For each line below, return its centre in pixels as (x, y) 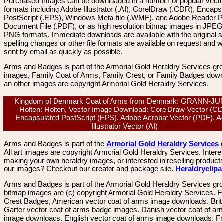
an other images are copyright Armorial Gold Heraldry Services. (106, 83)
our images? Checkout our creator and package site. (90, 169)
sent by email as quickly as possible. (63, 51)
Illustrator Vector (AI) (126, 126)
